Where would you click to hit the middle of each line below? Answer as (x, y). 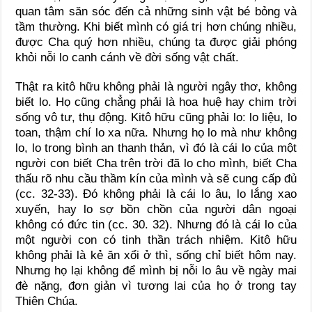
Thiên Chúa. (47, 302)
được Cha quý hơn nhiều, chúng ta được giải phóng (156, 42)
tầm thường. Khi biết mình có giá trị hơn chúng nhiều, (156, 27)
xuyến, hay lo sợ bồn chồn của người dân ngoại (156, 210)
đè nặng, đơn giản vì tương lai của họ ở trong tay (156, 286)
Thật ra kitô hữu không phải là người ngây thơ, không (156, 87)
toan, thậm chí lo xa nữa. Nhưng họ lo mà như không (156, 133)
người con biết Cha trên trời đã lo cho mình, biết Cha (156, 164)
